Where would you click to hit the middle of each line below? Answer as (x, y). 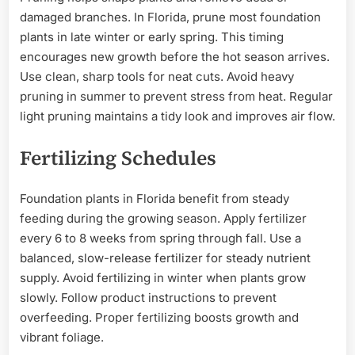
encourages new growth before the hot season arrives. (175, 56)
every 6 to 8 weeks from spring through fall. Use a (160, 239)
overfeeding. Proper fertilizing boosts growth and (159, 318)
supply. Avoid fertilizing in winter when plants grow (163, 278)
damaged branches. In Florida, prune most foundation (170, 17)
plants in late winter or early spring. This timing (152, 36)
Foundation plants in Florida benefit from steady (155, 199)
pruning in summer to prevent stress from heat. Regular (176, 96)
